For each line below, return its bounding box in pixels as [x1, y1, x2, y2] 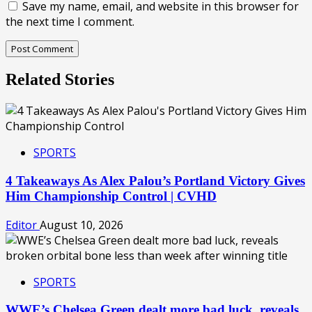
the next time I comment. [6, 13, 134, 29]
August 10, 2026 [40, 217, 123, 233]
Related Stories [6, 70, 114, 89]
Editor [6, 217, 40, 233]
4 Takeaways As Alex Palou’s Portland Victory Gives [6, 173, 305, 189]
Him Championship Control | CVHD [6, 189, 217, 204]
